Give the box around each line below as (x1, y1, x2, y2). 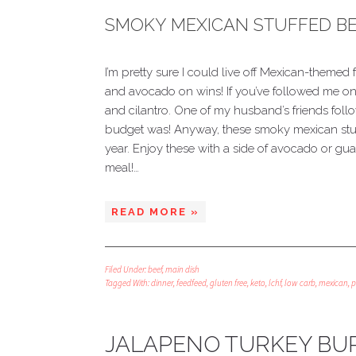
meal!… (105, 161, 139, 175)
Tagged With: (105, 277, 151, 288)
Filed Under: (105, 264, 148, 275)
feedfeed (176, 277, 207, 288)
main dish (165, 264, 199, 275)
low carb (284, 277, 315, 288)
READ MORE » (111, 206, 199, 218)
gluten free (210, 277, 247, 288)
